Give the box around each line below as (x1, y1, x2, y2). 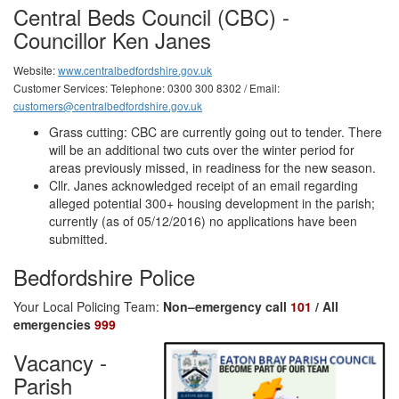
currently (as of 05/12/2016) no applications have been (49, 212, 357, 231)
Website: (13, 62, 58, 78)
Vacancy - (13, 346, 107, 379)
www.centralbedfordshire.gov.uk (58, 62, 212, 78)
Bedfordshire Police (13, 261, 195, 293)
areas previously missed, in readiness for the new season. (49, 159, 376, 177)
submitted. (49, 230, 108, 248)
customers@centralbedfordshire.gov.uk (13, 98, 202, 114)
